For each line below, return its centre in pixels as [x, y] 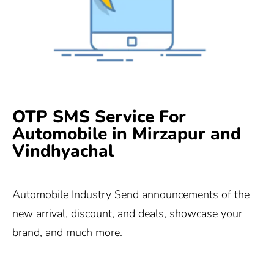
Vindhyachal [63, 151]
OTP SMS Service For [99, 117]
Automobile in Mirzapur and [127, 134]
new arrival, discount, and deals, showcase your [127, 214]
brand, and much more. [67, 233]
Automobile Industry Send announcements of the [131, 195]
